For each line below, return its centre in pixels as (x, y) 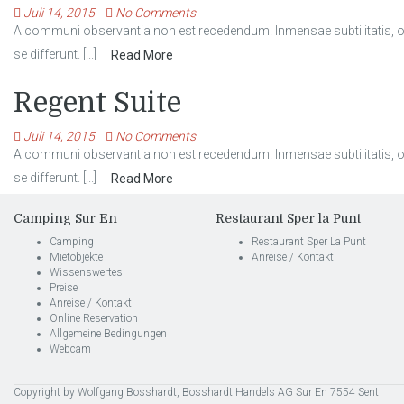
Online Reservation (94, 318)
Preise (64, 287)
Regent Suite (97, 102)
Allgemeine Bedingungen (108, 333)
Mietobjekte (76, 257)
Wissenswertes (86, 272)
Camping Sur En (65, 218)
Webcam (70, 349)
